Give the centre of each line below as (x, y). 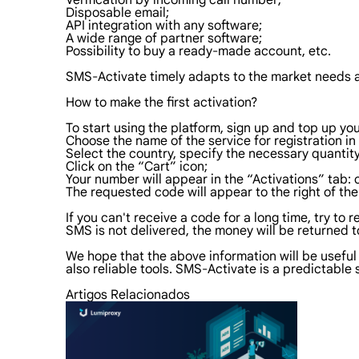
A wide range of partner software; (164, 38)
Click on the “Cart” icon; (137, 167)
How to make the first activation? (161, 103)
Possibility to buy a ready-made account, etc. (198, 51)
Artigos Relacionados (128, 295)
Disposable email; (117, 13)
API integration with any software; (164, 26)
